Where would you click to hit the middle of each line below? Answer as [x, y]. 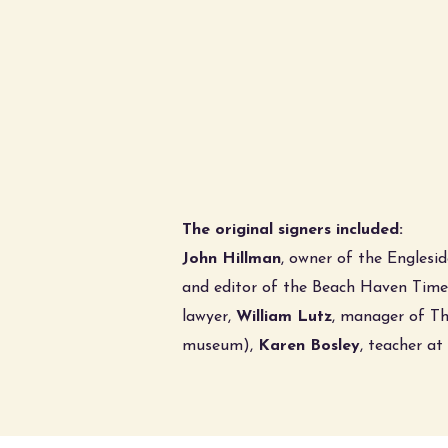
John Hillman [231, 259]
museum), [220, 346]
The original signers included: [292, 230]
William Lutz [284, 317]
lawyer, [209, 317]
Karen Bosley [309, 346]
